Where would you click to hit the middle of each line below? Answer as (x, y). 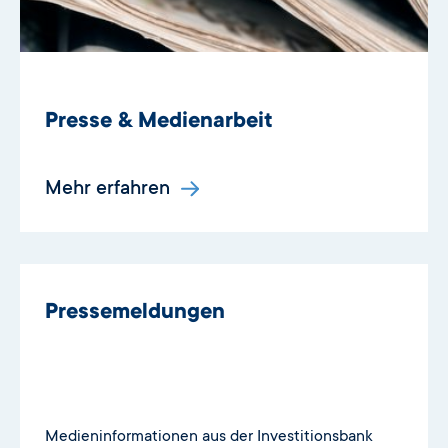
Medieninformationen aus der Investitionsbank (209, 436)
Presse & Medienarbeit (159, 121)
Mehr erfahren (110, 190)
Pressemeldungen (135, 313)
